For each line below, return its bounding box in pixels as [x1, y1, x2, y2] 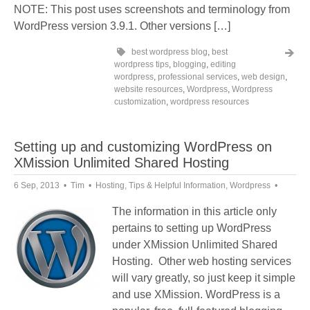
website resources [114, 84, 183, 94]
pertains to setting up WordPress [112, 222, 271, 234]
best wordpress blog [131, 47, 208, 57]
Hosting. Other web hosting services [112, 255, 291, 267]
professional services [158, 72, 237, 82]
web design [241, 72, 285, 82]
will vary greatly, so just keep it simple [112, 272, 295, 284]
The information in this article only [112, 206, 277, 217]
